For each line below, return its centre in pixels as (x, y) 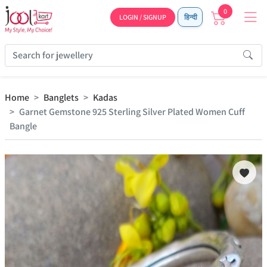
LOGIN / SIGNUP (143, 17)
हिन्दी (190, 17)
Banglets (61, 97)
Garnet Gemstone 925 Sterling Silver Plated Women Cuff (132, 112)
